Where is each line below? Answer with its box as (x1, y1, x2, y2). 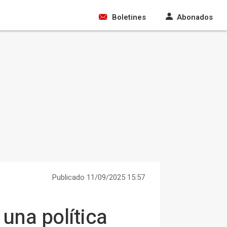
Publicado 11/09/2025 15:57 (52, 172, 145, 183)
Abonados (177, 12, 213, 23)
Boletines (112, 12, 146, 23)
